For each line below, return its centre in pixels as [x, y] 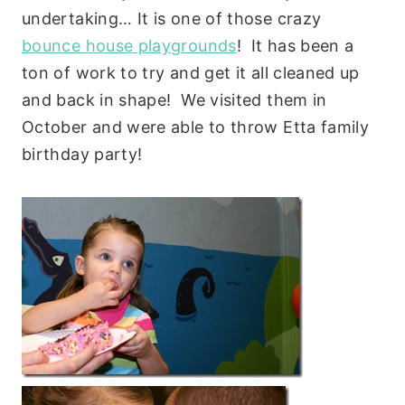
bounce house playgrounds [129, 45]
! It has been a [295, 45]
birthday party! [82, 154]
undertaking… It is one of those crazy [172, 18]
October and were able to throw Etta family [196, 127]
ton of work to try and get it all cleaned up [191, 72]
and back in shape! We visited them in [174, 99]
